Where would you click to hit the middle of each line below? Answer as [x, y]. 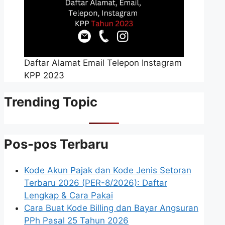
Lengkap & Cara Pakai [69, 195]
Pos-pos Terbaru [56, 144]
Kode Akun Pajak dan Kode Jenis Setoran [108, 170]
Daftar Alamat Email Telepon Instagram [103, 63]
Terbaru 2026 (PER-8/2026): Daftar [96, 183]
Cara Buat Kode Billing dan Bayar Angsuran [111, 208]
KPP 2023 [44, 76]
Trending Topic [51, 102]
